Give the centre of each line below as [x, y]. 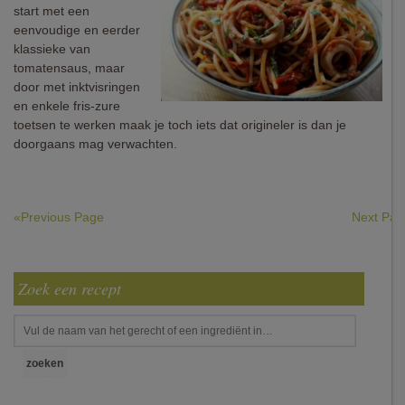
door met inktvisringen [77, 87]
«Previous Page [59, 217]
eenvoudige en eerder [77, 30]
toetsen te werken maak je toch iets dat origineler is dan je [180, 125]
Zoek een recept [70, 288]
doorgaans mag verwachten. [95, 144]
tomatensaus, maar [69, 68]
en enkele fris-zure [67, 106]
